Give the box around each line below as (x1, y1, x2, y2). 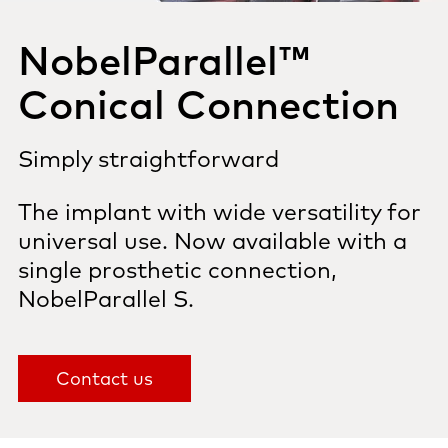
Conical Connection (18, 78, 399, 129)
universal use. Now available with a (18, 226, 407, 255)
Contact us (56, 367, 153, 390)
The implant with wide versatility (18, 197, 387, 226)
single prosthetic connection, (18, 255, 337, 284)
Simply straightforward (18, 144, 279, 173)
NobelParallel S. (18, 284, 194, 313)
